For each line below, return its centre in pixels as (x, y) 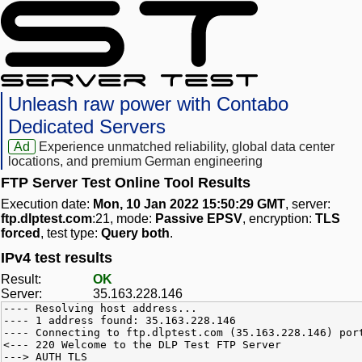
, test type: (71, 234)
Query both (135, 234)
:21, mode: (124, 219)
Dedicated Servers (87, 127)
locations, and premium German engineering (135, 162)
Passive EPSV (199, 219)
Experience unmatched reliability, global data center (187, 147)
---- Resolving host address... (100, 309)
